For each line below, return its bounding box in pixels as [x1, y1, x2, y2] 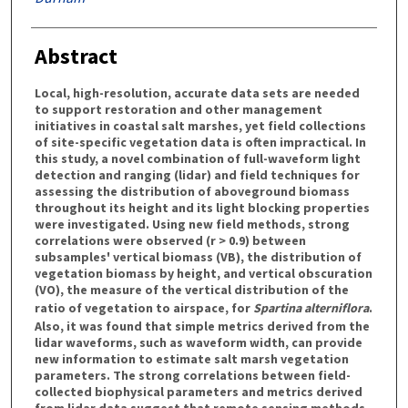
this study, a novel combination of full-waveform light [34, 149, 361, 167]
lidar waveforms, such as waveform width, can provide [34, 333, 362, 351]
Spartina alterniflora [252, 299, 369, 316]
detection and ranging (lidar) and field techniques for [34, 166, 360, 183]
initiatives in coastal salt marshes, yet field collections [34, 117, 366, 134]
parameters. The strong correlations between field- [34, 366, 351, 383]
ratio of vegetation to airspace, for [34, 299, 253, 316]
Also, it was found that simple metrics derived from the [34, 317, 370, 334]
